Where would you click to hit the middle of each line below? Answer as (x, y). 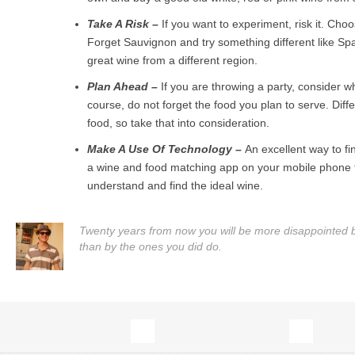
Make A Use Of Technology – (164, 149)
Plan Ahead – (122, 87)
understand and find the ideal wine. (175, 186)
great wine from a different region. (172, 61)
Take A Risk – (123, 24)
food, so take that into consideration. (178, 123)
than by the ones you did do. (151, 247)
